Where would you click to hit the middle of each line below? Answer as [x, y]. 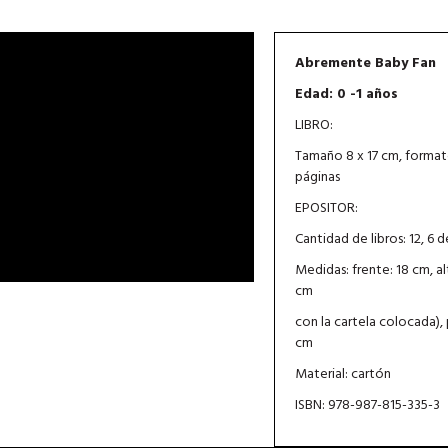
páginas [317, 177]
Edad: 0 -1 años [346, 94]
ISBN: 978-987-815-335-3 [367, 405]
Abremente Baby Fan [365, 63]
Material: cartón [342, 374]
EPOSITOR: [326, 208]
